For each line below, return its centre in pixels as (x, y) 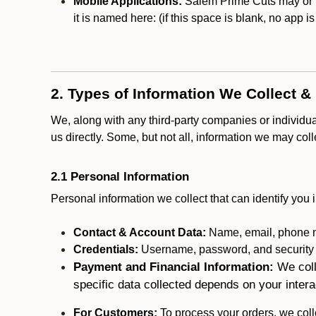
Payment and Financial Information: (175, 267)
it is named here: (116, 18)
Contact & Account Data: (140, 232)
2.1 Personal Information (120, 176)
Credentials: (106, 249)
